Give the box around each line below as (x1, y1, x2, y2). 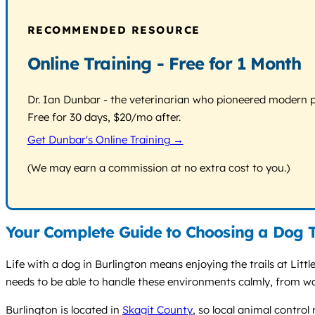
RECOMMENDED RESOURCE (27, 22, 200, 37)
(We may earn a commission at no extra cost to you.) (27, 161, 290, 175)
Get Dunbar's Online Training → (27, 133, 184, 147)
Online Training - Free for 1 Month (27, 52, 302, 74)
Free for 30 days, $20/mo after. (27, 110, 181, 124)
